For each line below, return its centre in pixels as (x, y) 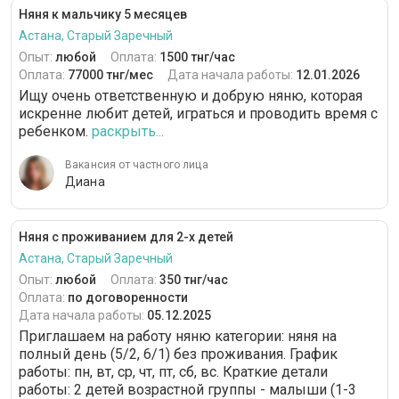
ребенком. (55, 132)
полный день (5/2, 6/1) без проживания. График (178, 354)
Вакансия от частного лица (137, 165)
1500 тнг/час (197, 57)
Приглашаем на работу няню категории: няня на (178, 337)
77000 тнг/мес (110, 75)
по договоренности (128, 298)
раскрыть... (128, 132)
